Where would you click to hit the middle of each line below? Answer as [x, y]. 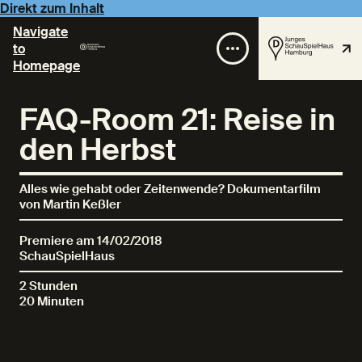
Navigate [40, 32]
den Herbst [98, 150]
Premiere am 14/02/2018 [91, 241]
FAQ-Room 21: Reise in [177, 120]
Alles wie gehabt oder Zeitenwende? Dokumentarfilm [170, 189]
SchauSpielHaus [67, 256]
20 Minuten [52, 301]
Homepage [46, 65]
